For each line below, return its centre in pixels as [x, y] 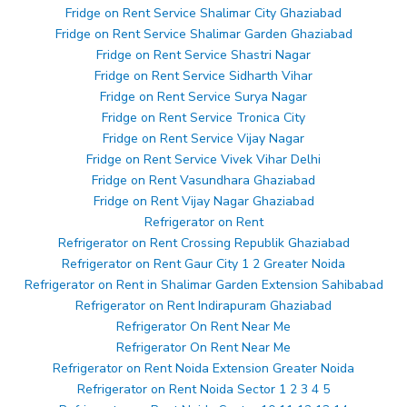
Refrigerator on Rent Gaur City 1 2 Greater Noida [203, 264]
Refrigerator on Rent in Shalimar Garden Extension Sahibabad [203, 285]
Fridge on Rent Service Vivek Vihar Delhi [203, 160]
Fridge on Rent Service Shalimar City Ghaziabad [203, 14]
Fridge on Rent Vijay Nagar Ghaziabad [203, 202]
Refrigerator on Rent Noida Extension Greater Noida [203, 369]
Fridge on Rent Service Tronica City [203, 118]
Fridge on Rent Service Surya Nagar [203, 97]
